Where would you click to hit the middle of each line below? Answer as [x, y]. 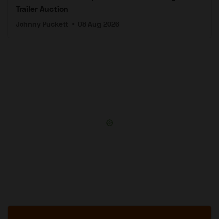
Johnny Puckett [42, 24]
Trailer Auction [42, 9]
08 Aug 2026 [99, 24]
